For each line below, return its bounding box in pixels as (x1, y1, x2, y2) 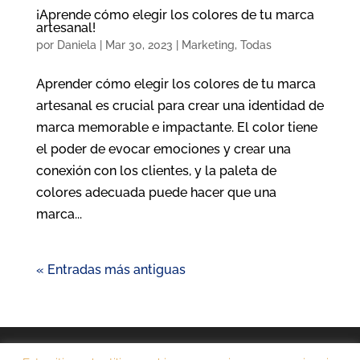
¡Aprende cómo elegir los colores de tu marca (35, 6, 314, 22)
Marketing (181, 38, 235, 51)
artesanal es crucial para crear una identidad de (35, 97, 324, 113)
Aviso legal (75, 343, 133, 357)
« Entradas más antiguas (35, 261, 186, 277)
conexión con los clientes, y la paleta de (35, 162, 276, 178)
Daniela (56, 38, 96, 51)
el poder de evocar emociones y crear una (35, 141, 291, 157)
